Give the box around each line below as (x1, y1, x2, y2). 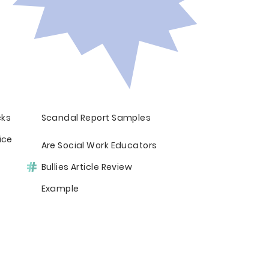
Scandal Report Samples (41, 112, 151, 124)
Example (41, 183, 79, 195)
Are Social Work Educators (41, 139, 157, 151)
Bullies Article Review (41, 161, 133, 173)
